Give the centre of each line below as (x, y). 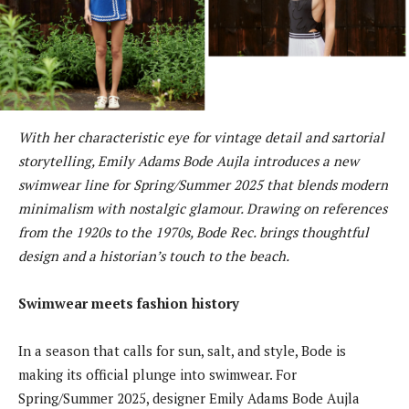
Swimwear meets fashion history (129, 303)
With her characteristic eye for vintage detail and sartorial (201, 136)
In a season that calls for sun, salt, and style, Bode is (182, 350)
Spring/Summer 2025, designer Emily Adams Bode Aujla (189, 398)
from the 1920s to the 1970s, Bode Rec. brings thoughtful (194, 231)
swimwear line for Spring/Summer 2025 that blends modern (203, 184)
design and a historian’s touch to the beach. (154, 255)
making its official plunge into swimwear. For (157, 374)
